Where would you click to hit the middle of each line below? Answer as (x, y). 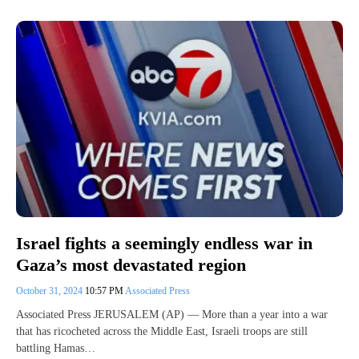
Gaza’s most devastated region (131, 264)
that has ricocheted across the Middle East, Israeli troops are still (162, 331)
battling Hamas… (56, 348)
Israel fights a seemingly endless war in (164, 244)
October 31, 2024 (50, 290)
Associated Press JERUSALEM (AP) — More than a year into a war (172, 314)
